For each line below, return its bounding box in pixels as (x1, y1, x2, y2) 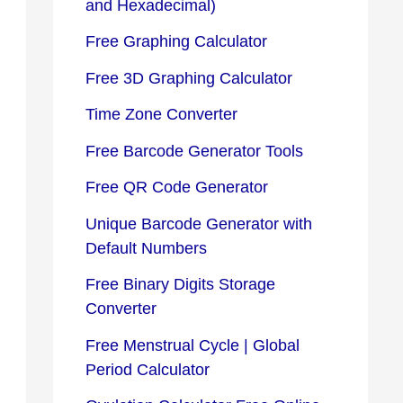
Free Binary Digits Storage (85, 275, 275, 294)
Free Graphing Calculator (85, 32, 267, 51)
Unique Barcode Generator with (85, 214, 312, 233)
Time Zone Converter (85, 105, 237, 124)
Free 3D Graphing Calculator (85, 68, 292, 87)
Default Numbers (85, 238, 207, 257)
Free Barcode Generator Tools (85, 141, 303, 160)
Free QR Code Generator (85, 178, 268, 197)
